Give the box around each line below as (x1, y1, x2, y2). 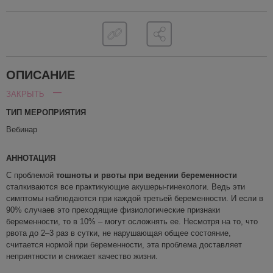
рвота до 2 (6, 229, 45, 238)
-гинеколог (164, 182, 202, 191)
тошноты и (56, 171, 101, 180)
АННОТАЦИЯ (6, 154, 55, 163)
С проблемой (6, 171, 54, 180)
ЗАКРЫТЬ (6, 90, 44, 99)
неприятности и (6, 252, 65, 261)
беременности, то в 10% (6, 217, 98, 226)
